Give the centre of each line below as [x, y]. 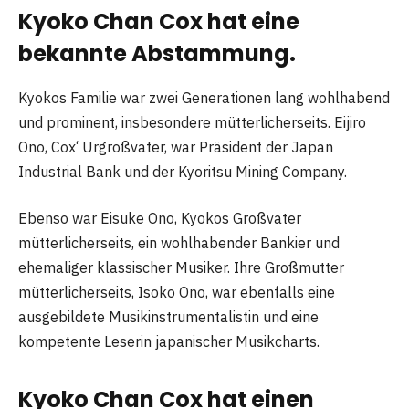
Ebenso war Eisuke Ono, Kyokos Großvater [160, 219]
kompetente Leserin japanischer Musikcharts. [169, 342]
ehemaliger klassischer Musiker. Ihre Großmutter [181, 268]
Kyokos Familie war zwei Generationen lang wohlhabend [204, 97]
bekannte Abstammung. [157, 53]
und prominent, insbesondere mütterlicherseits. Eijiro [192, 122]
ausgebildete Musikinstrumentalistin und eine [168, 317]
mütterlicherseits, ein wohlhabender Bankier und [179, 243]
